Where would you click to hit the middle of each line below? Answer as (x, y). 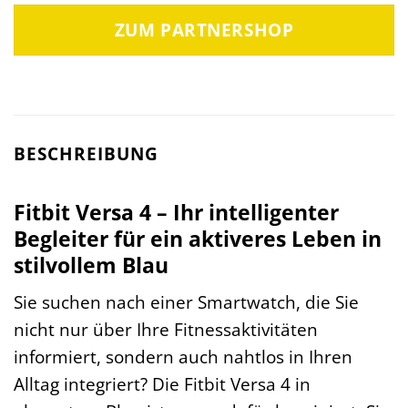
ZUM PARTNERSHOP (204, 30)
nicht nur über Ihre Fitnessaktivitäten (166, 330)
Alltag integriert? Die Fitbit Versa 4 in (162, 384)
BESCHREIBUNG (86, 154)
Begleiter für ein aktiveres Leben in (198, 238)
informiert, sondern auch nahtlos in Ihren (183, 357)
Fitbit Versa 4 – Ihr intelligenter (176, 212)
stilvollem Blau (91, 265)
